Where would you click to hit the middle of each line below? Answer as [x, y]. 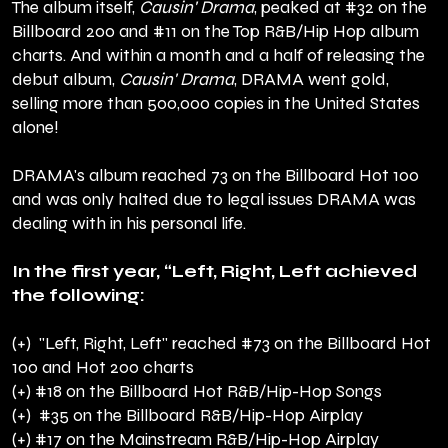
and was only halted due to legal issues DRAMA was [214, 200]
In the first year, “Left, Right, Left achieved [214, 272]
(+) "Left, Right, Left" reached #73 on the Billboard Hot [221, 344]
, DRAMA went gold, [311, 80]
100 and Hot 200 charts [103, 368]
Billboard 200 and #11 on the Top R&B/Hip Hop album [215, 32]
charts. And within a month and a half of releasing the [218, 56]
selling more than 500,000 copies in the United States [216, 104]
